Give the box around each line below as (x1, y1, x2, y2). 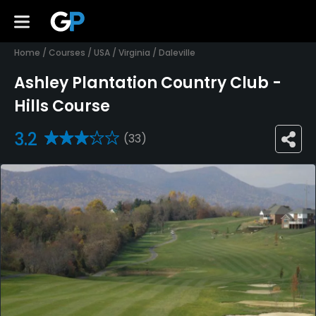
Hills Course (14, 95, 110, 118)
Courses (49, 47, 85, 59)
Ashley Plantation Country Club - (14, 72, 281, 95)
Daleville (159, 47, 195, 59)
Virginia (119, 47, 150, 59)
